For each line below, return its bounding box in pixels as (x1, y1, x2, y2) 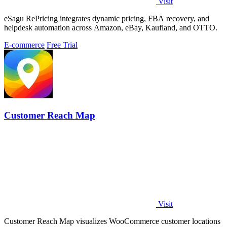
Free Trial (47, 41, 78, 50)
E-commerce (4, 41, 45, 50)
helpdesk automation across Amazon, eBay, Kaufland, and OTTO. (4, 23, 217, 32)
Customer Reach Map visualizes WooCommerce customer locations (4, 216, 220, 225)
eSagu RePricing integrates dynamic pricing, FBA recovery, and (4, 14, 209, 23)
